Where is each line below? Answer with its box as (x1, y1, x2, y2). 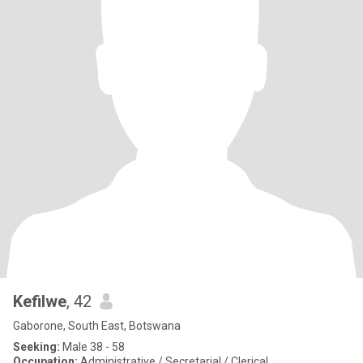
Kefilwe (13, 292, 66, 311)
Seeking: (13, 340, 60, 353)
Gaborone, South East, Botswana (13, 319, 181, 332)
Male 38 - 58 (60, 340, 125, 353)
